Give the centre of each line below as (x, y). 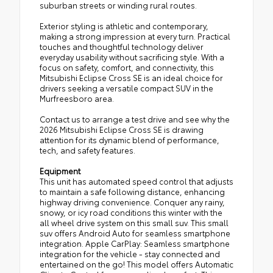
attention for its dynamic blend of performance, (129, 139)
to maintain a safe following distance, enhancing (132, 191)
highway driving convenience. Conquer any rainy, (132, 201)
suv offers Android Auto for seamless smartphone (135, 232)
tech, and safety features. (87, 150)
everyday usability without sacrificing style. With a (132, 56)
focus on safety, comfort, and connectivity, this (127, 67)
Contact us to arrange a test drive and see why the (135, 119)
